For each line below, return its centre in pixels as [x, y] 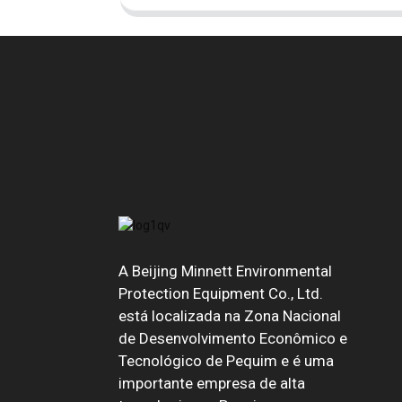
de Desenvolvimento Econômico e [233, 338]
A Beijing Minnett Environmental [225, 271]
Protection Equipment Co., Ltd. [221, 293]
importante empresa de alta [212, 383]
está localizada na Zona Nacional [230, 315]
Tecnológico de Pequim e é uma [226, 360]
